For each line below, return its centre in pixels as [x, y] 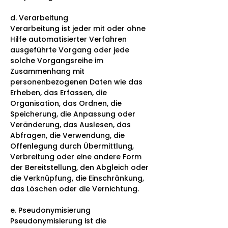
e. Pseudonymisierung [50, 210]
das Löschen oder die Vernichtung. [75, 189]
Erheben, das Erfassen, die [59, 92]
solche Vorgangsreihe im [57, 60]
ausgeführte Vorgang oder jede [70, 50]
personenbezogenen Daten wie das [76, 82]
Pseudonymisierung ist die [58, 221]
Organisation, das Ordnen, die [66, 103]
